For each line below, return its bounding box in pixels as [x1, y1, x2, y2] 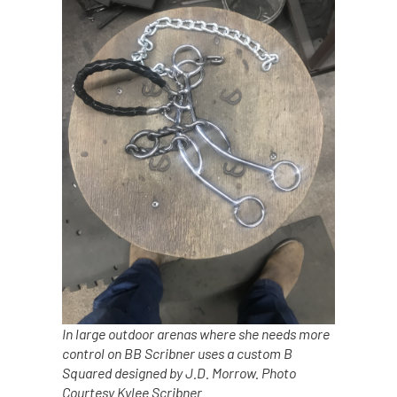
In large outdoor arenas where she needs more [62, 324, 330, 342]
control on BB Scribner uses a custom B [62, 344, 292, 362]
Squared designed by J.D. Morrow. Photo [62, 363, 296, 381]
